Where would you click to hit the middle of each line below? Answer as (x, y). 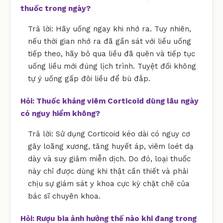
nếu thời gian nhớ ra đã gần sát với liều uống (110, 41)
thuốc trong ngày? (56, 8)
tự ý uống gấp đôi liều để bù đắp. (89, 78)
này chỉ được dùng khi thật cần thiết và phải (108, 171)
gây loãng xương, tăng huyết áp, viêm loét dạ (111, 146)
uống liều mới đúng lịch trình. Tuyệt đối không (112, 66)
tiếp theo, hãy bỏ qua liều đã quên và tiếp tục (111, 54)
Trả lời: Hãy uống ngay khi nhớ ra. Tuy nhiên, (110, 29)
